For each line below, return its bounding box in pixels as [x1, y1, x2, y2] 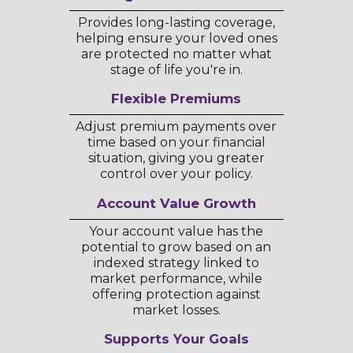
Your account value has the [89, 223, 264, 239]
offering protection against [91, 286, 261, 302]
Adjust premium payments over [76, 119, 277, 135]
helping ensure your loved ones [75, 30, 277, 46]
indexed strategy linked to [93, 255, 259, 270]
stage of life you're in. [110, 61, 243, 77]
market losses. [132, 302, 221, 318]
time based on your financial [87, 135, 266, 150]
